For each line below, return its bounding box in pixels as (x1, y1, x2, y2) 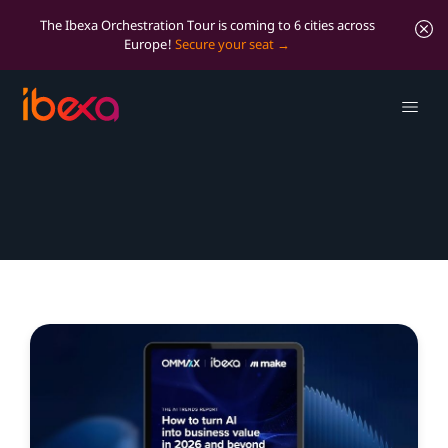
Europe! (124, 35, 175, 53)
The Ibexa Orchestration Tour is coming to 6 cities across (39, 16, 375, 34)
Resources (30, 95, 194, 133)
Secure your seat (175, 35, 274, 53)
